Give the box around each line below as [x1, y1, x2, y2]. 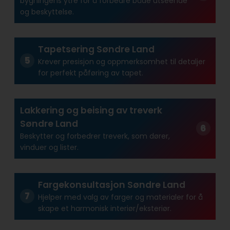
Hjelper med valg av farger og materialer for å [37, 192, 203, 203]
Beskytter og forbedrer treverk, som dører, [20, 131, 170, 142]
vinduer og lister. [20, 142, 79, 153]
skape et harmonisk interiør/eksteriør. [37, 203, 171, 214]
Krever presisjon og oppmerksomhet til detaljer [37, 56, 205, 67]
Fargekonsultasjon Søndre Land [37, 179, 185, 191]
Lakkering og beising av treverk [20, 104, 162, 117]
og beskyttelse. [20, 7, 74, 17]
